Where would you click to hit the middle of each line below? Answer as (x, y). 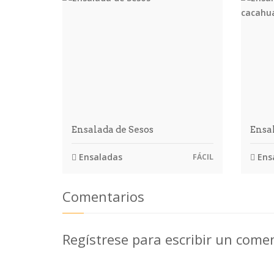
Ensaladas (99, 157)
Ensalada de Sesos (113, 129)
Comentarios (103, 196)
